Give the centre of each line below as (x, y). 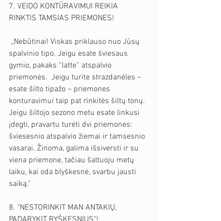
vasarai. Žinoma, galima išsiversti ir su (75, 148)
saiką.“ (20, 184)
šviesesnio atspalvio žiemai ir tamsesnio (78, 136)
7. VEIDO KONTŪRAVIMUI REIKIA (64, 6)
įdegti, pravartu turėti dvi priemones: (72, 125)
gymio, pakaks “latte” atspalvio (61, 65)
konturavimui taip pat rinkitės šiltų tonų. (78, 101)
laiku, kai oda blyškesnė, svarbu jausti (74, 172)
